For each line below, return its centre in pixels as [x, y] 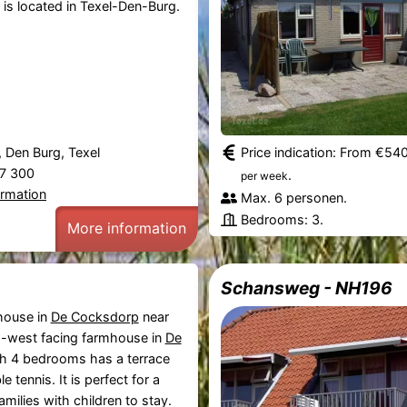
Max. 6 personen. [294, 197]
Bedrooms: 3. [283, 219]
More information [126, 228]
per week [265, 175]
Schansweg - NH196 [307, 288]
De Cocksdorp [94, 316]
